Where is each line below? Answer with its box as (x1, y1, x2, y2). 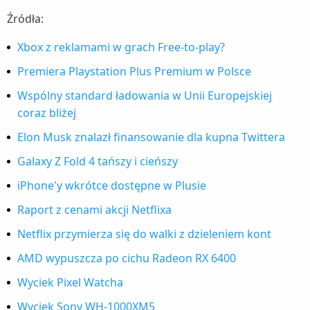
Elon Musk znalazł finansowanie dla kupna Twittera (17, 129, 285, 145)
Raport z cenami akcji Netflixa (17, 201, 172, 217)
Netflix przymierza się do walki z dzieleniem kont (17, 226, 271, 241)
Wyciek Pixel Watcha (17, 274, 123, 290)
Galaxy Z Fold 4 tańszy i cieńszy (17, 153, 178, 169)
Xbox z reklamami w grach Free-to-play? (17, 39, 225, 55)
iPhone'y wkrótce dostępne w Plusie (17, 177, 206, 193)
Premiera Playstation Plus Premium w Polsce (17, 63, 251, 79)
